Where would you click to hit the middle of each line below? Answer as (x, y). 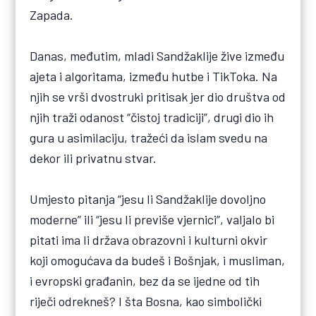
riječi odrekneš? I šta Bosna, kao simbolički (146, 301)
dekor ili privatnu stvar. (93, 158)
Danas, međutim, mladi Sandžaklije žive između (157, 55)
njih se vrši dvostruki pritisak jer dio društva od (158, 96)
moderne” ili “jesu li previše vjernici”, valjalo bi (152, 219)
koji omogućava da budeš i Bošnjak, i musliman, (158, 260)
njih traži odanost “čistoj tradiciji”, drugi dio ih (152, 117)
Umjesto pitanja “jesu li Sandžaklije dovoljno (148, 199)
